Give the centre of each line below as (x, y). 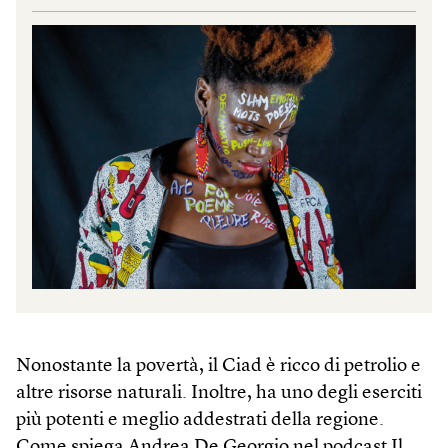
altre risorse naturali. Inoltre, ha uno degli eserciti (219, 393)
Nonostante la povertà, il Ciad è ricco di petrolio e (218, 366)
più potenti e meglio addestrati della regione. (200, 420)
